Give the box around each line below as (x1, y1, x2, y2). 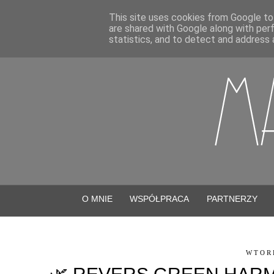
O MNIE (82, 193, 113, 204)
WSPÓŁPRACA (130, 193, 190, 204)
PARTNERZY (206, 193, 257, 204)
